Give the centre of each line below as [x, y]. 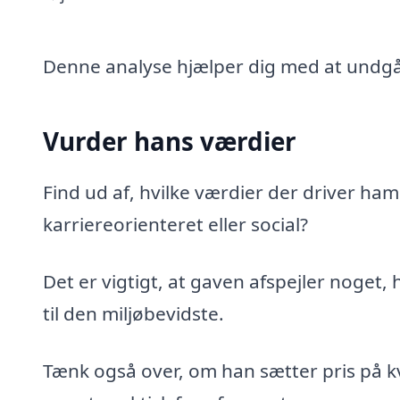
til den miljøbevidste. [133, 314]
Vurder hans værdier [170, 141]
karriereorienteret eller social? [175, 225]
